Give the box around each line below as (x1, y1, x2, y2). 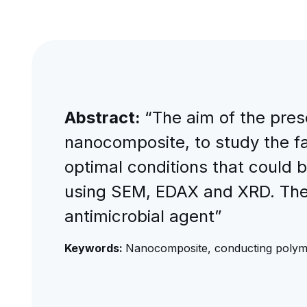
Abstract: (64, 108, 145, 127)
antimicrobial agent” (64, 206, 222, 226)
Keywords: (64, 241, 125, 255)
